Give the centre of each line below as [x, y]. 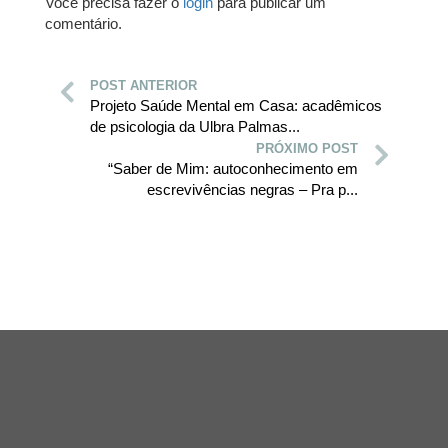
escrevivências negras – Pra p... [252, 190]
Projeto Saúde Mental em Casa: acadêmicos [236, 106]
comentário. [83, 24]
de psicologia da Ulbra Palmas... [195, 127]
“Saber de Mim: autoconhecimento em [233, 169]
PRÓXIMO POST [307, 149]
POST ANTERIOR [143, 86]
